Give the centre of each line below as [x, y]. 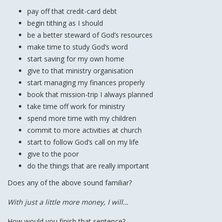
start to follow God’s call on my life [83, 142]
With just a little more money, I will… [68, 202]
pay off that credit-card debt [72, 11]
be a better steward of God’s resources [90, 35]
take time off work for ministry [76, 106]
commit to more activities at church [84, 130]
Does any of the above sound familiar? [70, 182]
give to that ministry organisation [80, 70]
